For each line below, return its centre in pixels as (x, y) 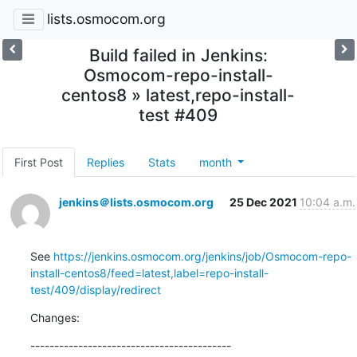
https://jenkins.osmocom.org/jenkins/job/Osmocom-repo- (202, 256)
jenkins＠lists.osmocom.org (136, 202)
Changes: (55, 317)
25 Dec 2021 (264, 202)
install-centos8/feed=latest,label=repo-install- (149, 273)
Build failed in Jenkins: (178, 55)
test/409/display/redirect (95, 289)
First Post (38, 162)
